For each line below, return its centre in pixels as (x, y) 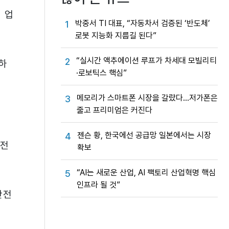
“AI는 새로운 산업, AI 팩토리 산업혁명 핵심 (146, 173)
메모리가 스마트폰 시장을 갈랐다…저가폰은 (147, 98)
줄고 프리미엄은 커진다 (114, 110)
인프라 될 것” (98, 185)
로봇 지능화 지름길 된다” (116, 36)
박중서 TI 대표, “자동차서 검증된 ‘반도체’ (143, 23)
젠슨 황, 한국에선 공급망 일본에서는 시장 (144, 135)
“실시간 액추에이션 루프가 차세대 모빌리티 (146, 61)
